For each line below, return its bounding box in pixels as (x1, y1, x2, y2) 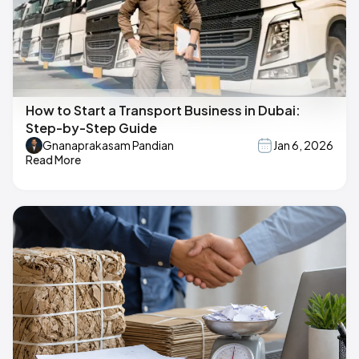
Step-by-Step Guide (26, 119, 157, 136)
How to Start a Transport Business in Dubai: (26, 101, 301, 119)
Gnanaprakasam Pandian (42, 138, 174, 153)
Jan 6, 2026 (273, 138, 333, 153)
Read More (26, 151, 81, 167)
